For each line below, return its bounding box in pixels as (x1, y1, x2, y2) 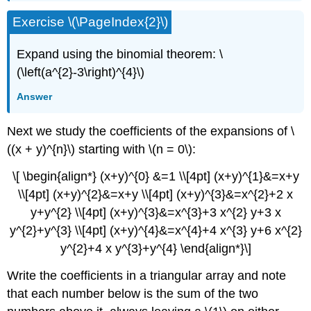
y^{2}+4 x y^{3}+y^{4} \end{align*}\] (60, 241, 251, 255)
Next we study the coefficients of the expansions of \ (7, 124, 295, 139)
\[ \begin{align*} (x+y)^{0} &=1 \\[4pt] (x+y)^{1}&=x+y (12, 169, 299, 183)
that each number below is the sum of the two (7, 286, 259, 301)
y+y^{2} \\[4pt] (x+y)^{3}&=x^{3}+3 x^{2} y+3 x (30, 205, 281, 219)
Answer (17, 90, 53, 102)
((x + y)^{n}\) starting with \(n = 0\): (7, 142, 196, 157)
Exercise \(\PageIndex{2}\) (12, 14, 169, 29)
